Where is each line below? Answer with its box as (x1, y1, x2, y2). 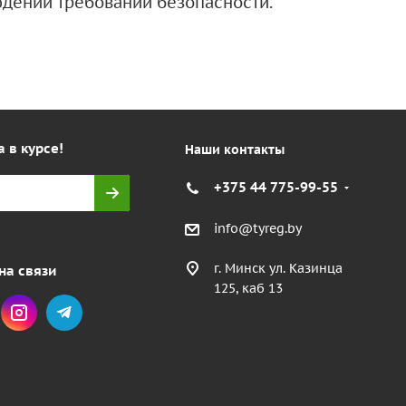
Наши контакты (184, 140, 285, 158)
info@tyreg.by (213, 219, 302, 237)
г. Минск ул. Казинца (213, 259, 343, 276)
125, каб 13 (213, 279, 283, 296)
